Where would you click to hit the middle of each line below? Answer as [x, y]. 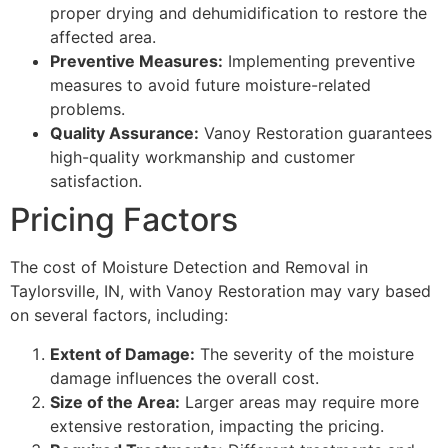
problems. [87, 109]
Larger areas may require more [299, 401]
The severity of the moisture [304, 353]
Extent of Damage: [122, 353]
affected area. [103, 37]
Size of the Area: [115, 401]
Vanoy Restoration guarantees [315, 133]
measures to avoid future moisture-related [210, 85]
